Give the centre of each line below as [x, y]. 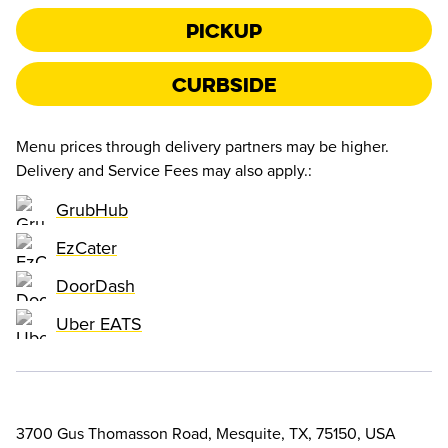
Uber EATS [99, 323]
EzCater [86, 247]
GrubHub [92, 209]
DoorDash [95, 285]
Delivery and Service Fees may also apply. [162, 171]
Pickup [224, 30]
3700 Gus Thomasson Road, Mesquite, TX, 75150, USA [206, 434]
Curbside [224, 84]
